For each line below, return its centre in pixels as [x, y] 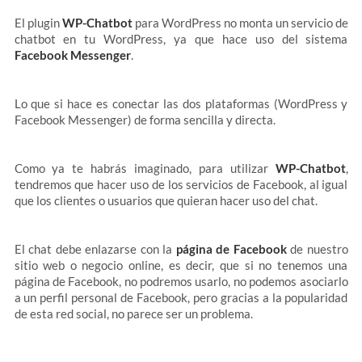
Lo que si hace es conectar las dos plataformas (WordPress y [181, 103]
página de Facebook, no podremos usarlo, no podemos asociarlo [181, 281]
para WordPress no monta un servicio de [240, 23]
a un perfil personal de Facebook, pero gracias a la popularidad [181, 297]
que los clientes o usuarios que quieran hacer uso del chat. [166, 200]
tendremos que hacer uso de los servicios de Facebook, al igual [181, 184]
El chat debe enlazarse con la [95, 249]
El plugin [38, 23]
